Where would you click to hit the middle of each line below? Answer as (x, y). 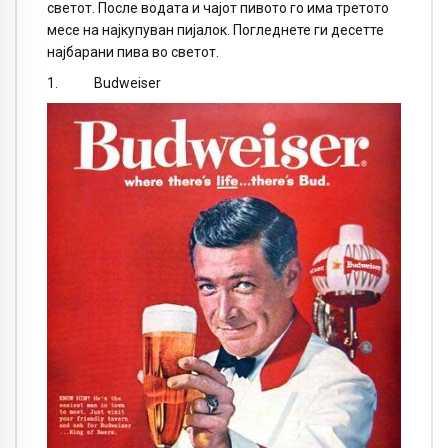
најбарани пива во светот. (133, 52)
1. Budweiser (104, 83)
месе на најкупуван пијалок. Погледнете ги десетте (215, 30)
